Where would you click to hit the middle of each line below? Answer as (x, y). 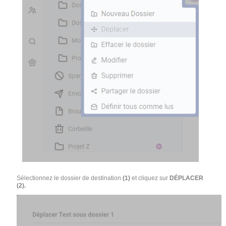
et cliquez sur (149, 178)
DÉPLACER (186, 178)
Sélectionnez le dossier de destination (70, 178)
